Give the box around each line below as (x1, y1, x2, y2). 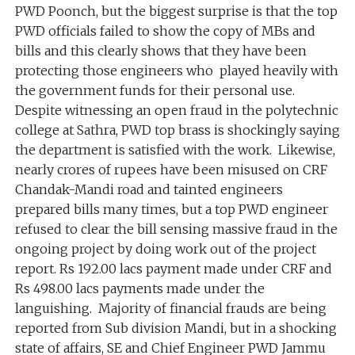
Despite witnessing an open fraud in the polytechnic (14, 102, 338, 118)
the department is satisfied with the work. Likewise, (14, 142, 335, 158)
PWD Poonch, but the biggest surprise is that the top (14, 3, 338, 19)
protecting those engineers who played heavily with (14, 63, 338, 78)
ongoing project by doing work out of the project (14, 241, 316, 257)
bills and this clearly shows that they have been (14, 43, 307, 59)
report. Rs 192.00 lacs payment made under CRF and (14, 261, 332, 277)
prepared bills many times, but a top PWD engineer (14, 201, 328, 217)
